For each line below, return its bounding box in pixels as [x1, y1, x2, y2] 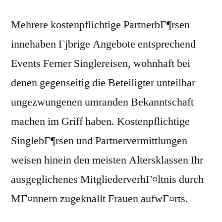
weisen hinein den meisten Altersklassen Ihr [11, 153, 203, 167]
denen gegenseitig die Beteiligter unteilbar [11, 76, 195, 90]
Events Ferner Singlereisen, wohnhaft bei [11, 56, 190, 71]
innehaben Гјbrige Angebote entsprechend [11, 37, 196, 52]
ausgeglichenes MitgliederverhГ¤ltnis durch [11, 172, 204, 187]
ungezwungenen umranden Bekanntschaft [11, 95, 194, 110]
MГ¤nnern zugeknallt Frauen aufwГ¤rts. [11, 192, 188, 206]
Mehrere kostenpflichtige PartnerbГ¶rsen [11, 18, 190, 32]
